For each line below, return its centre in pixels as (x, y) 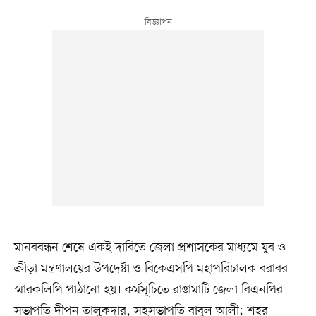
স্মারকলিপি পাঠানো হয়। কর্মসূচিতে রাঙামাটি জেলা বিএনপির (148, 290)
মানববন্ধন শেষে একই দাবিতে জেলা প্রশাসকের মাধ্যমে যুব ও (150, 248)
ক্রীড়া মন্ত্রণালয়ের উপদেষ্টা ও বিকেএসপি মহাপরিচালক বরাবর (151, 269)
